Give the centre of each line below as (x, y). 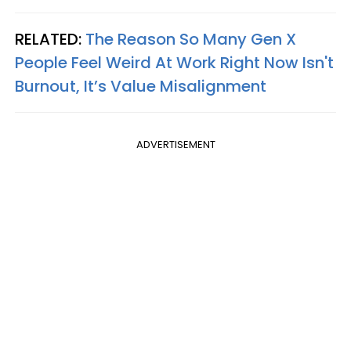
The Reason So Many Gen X (191, 40)
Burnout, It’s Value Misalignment (141, 87)
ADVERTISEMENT (175, 145)
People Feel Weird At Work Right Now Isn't (174, 63)
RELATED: (50, 40)
